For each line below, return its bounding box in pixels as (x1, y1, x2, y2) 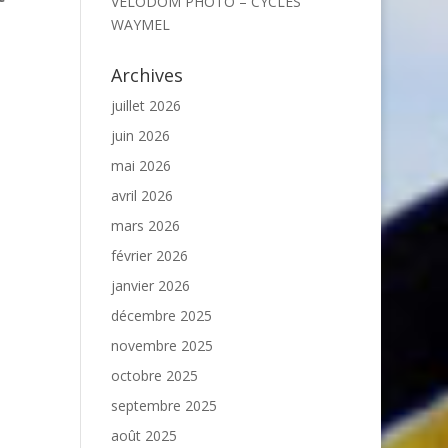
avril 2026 (110, 186, 173, 205)
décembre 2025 (110, 306, 212, 325)
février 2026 (110, 246, 188, 265)
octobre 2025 (110, 366, 198, 385)
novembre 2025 (110, 336, 213, 355)
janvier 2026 (110, 276, 190, 295)
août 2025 (110, 426, 177, 445)
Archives (110, 63, 183, 87)
